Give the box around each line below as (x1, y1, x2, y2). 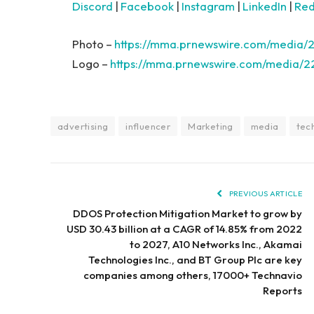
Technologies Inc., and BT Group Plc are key (88, 252, 302, 266)
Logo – (72, 56, 110, 71)
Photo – (72, 36, 114, 51)
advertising (57, 120, 109, 132)
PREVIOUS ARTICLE (227, 188, 302, 198)
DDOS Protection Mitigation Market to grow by (73, 206, 302, 220)
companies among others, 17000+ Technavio (83, 268, 302, 282)
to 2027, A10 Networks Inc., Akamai (130, 237, 302, 251)
